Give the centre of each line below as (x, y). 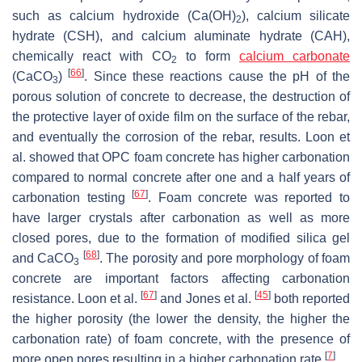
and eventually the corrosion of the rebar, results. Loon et (181, 137)
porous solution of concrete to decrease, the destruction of (181, 97)
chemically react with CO (92, 57)
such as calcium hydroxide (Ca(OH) (124, 16)
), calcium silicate (296, 16)
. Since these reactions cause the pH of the (217, 77)
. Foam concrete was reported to (249, 198)
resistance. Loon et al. (77, 299)
